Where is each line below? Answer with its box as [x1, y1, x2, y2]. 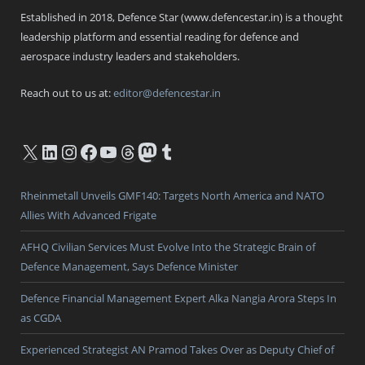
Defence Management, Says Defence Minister [20, 258, 238, 274]
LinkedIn [39, 137, 117, 165]
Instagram [59, 137, 150, 165]
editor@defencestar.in [113, 85, 221, 100]
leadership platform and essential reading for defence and [20, 29, 299, 44]
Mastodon [137, 137, 230, 165]
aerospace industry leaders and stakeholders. [20, 48, 240, 64]
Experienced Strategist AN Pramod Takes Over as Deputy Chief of [20, 341, 334, 357]
